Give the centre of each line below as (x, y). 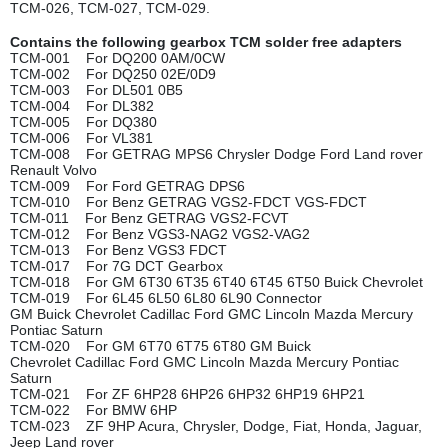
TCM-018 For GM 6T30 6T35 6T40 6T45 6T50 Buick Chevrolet (216, 282)
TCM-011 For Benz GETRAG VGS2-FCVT (149, 218)
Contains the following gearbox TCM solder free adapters (206, 42)
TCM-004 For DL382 (82, 106)
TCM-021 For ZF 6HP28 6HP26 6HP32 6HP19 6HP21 (187, 394)
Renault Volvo (53, 170)
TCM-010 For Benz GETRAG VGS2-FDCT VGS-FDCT (188, 202)
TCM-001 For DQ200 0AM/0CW (117, 58)
